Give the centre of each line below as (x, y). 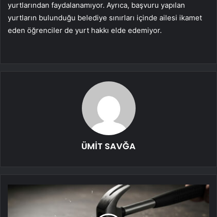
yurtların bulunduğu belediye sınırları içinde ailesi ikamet (105, 18)
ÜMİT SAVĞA (108, 146)
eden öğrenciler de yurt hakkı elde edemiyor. (85, 31)
